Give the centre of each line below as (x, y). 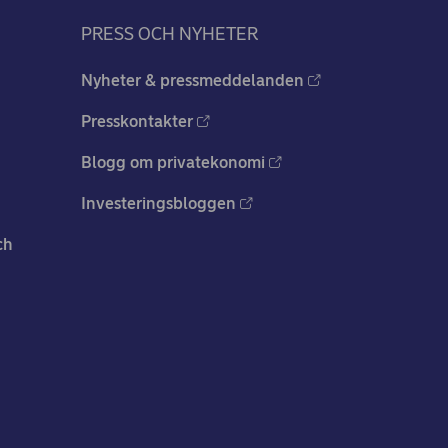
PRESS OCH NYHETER (169, 34)
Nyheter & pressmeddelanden (192, 81)
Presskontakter (137, 122)
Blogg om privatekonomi (173, 163)
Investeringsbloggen (158, 204)
